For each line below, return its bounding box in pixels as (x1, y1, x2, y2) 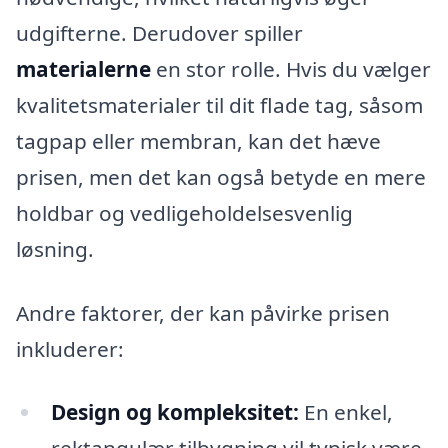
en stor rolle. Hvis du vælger (151, 54, 431, 83)
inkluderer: (16, 334, 124, 363)
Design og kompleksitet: (50, 398, 299, 427)
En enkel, (298, 398, 393, 427)
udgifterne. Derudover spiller (16, 18, 303, 47)
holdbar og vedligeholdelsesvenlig (16, 198, 353, 227)
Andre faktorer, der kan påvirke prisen (16, 298, 390, 327)
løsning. (16, 234, 94, 263)
